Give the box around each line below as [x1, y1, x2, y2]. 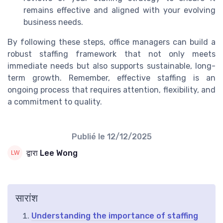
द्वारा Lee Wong [26, 148, 78, 158]
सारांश [15, 192, 38, 205]
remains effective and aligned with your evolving [23, 5, 216, 15]
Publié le [71, 132, 107, 142]
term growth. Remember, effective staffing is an [7, 73, 216, 83]
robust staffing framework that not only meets [7, 49, 216, 59]
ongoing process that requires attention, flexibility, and [7, 85, 216, 95]
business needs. [23, 17, 83, 27]
